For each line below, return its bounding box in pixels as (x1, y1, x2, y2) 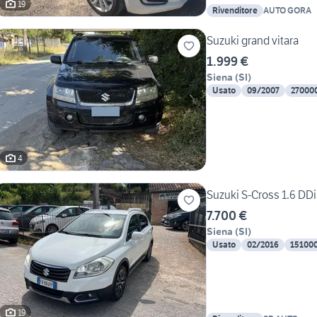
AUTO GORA (263, 5, 311, 16)
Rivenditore (212, 5, 258, 16)
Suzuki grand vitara (207, 33, 299, 48)
